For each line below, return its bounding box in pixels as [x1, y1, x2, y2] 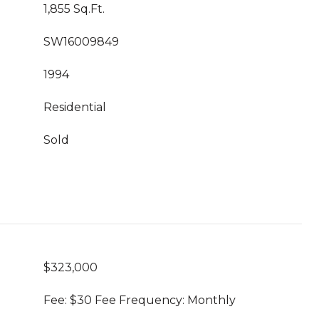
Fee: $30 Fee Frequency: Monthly [43, 293, 236, 307]
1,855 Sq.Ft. [43, 2, 105, 16]
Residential [43, 100, 106, 114]
